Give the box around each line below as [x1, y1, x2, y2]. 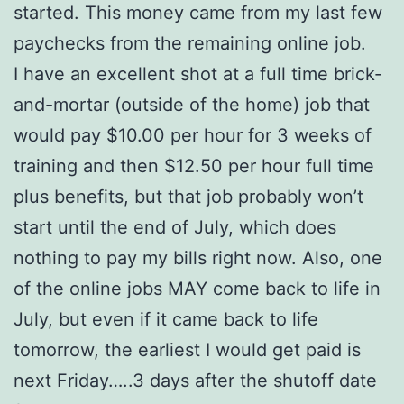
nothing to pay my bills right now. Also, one [14, 246, 382, 269]
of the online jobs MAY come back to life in [14, 277, 381, 299]
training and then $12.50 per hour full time [14, 154, 374, 177]
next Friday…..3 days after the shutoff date [14, 369, 377, 391]
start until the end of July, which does [14, 216, 336, 238]
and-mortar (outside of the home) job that [14, 93, 370, 115]
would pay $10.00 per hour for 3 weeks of [14, 124, 372, 146]
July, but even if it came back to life [14, 308, 318, 330]
